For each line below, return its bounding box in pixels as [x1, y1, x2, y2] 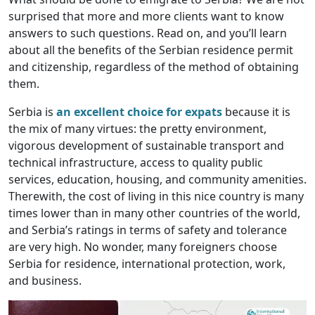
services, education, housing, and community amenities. [8, 172, 307, 187]
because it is [222, 104, 290, 120]
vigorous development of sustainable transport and [8, 138, 284, 153]
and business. [8, 273, 84, 288]
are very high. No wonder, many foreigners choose [8, 239, 277, 255]
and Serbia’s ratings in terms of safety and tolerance [8, 222, 287, 238]
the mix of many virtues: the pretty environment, [8, 121, 266, 136]
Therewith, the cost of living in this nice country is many [8, 188, 304, 204]
